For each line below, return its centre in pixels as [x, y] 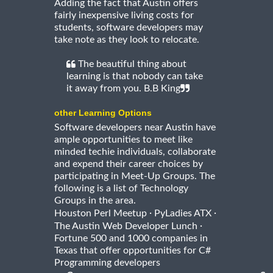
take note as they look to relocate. [127, 40]
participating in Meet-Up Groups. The [135, 176]
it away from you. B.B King [123, 89]
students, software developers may [129, 28]
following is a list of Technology [121, 189]
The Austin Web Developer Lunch [126, 226]
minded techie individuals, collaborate [135, 152]
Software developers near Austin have [135, 128]
